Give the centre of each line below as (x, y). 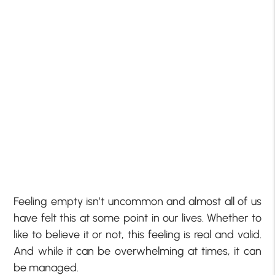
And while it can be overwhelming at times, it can (137, 251)
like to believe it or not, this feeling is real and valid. (137, 235)
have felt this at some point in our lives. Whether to (137, 218)
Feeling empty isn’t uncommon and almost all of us (137, 202)
